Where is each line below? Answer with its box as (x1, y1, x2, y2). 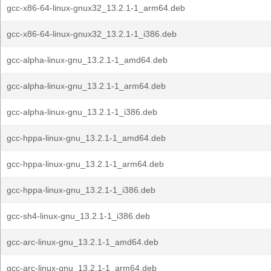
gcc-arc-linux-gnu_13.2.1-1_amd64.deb (7, 237, 158, 247)
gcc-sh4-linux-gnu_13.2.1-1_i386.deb (7, 211, 150, 221)
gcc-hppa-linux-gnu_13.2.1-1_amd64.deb (7, 133, 166, 143)
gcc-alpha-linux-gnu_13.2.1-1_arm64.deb (7, 81, 166, 91)
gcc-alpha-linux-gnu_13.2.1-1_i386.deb (7, 107, 157, 117)
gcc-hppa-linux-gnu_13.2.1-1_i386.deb (7, 185, 155, 195)
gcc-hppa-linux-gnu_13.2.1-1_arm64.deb (7, 159, 164, 169)
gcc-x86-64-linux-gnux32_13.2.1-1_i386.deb (7, 29, 177, 39)
